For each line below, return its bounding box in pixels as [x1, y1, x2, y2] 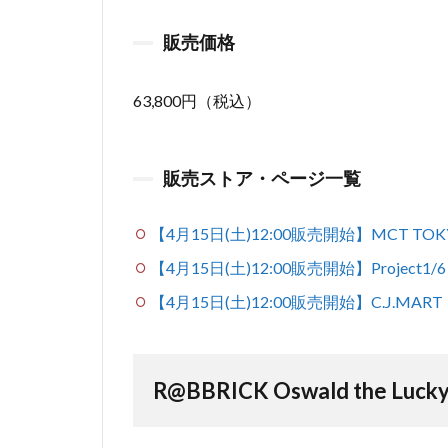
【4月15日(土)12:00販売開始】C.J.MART [150, 292, 443, 311]
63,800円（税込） [133, 91, 261, 110]
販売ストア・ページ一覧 [163, 167, 361, 189]
